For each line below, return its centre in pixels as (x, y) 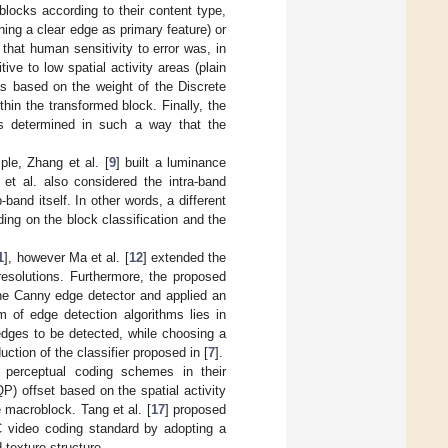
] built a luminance (171, 162)
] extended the (184, 257)
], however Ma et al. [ (66, 257)
